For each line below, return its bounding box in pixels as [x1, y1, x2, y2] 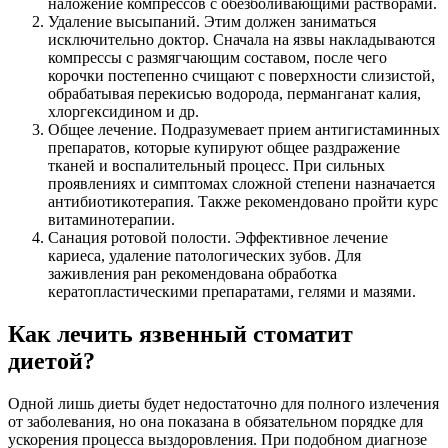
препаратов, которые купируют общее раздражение [48, 139, 400, 157]
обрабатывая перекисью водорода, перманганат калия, [48, 85, 421, 103]
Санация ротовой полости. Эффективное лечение [48, 229, 388, 247]
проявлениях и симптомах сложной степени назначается [48, 175, 435, 193]
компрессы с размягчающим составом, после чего [48, 49, 387, 67]
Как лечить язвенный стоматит [8, 321, 353, 348]
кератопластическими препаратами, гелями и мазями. [48, 283, 416, 301]
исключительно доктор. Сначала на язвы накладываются [48, 31, 435, 49]
